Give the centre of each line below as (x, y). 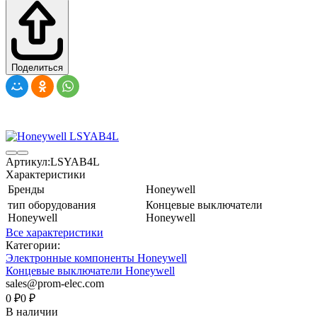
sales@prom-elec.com (55, 283)
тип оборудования (52, 204)
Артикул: (28, 161)
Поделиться (37, 67)
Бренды (26, 189)
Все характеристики (54, 232)
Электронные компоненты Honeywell (96, 258)
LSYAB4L (75, 161)
